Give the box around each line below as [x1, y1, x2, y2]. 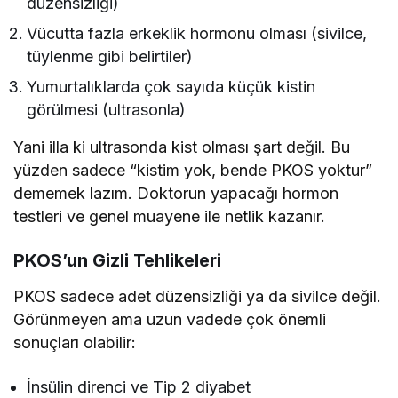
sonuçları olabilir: [13, 333, 137, 353]
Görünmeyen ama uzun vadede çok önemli [13, 310, 327, 330]
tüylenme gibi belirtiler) [27, 47, 194, 67]
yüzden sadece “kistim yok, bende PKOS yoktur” [13, 161, 373, 180]
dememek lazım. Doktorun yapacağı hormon [13, 184, 339, 203]
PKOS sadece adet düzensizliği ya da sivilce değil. [13, 287, 382, 306]
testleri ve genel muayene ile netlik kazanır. [13, 207, 326, 227]
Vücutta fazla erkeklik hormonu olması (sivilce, [27, 24, 368, 44]
